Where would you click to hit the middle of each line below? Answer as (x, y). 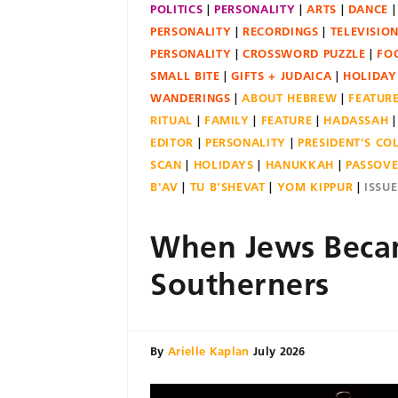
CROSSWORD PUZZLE (304, 53)
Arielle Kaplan (208, 351)
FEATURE (287, 120)
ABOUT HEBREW (290, 98)
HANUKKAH (299, 164)
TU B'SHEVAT (227, 187)
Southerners (240, 285)
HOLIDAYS (223, 164)
